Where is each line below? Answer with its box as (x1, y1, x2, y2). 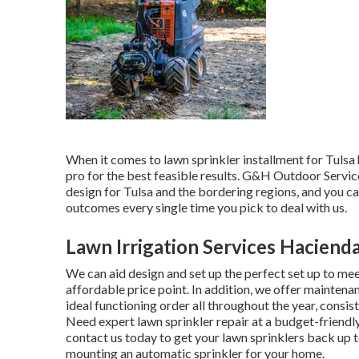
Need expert (66, 313, 137, 329)
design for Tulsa (66, 183, 153, 199)
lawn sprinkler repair (137, 313, 249, 329)
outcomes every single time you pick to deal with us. (66, 199, 347, 215)
